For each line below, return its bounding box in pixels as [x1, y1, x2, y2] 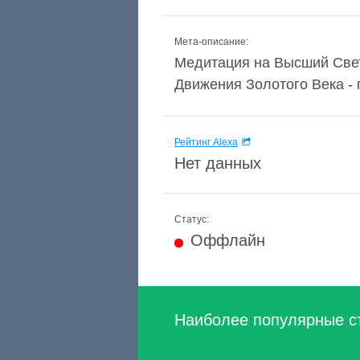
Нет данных [174, 154, 261, 172]
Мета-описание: [174, 36, 248, 47]
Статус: [174, 214, 209, 225]
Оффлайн [190, 231, 265, 249]
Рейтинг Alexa [174, 137, 238, 148]
